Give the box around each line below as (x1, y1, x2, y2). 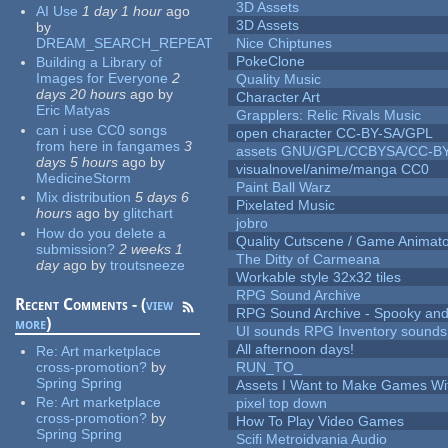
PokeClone (236, 53, 306, 70)
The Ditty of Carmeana (236, 251, 381, 268)
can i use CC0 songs (36, 121, 168, 138)
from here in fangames (36, 137, 181, 154)
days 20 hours (36, 86, 127, 103)
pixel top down (236, 395, 328, 412)
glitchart (123, 205, 174, 222)
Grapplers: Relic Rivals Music (236, 107, 422, 124)
